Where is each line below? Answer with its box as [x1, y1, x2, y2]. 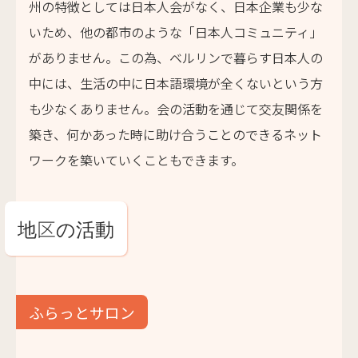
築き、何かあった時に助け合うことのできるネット [29, 125, 322, 144]
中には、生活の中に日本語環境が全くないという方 [29, 74, 323, 93]
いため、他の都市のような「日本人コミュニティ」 [29, 22, 322, 42]
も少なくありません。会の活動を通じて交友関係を [29, 99, 323, 118]
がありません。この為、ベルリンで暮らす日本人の [29, 48, 323, 67]
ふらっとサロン [29, 300, 135, 323]
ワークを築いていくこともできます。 [29, 150, 244, 169]
